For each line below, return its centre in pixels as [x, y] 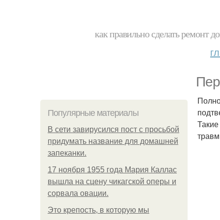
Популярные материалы [93, 113]
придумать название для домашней [113, 141]
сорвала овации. [78, 193]
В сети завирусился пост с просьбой [113, 129]
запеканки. [67, 153]
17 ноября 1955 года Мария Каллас [112, 170]
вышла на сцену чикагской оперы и [112, 181]
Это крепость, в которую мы [98, 210]
